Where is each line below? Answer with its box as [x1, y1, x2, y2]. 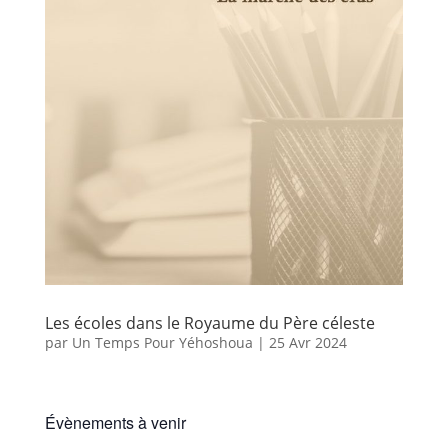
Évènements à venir [44, 410, 186, 434]
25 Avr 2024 [268, 332, 347, 352]
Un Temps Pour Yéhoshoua [71, 332, 253, 352]
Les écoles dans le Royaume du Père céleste [44, 311, 375, 334]
